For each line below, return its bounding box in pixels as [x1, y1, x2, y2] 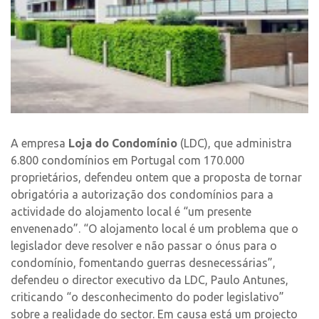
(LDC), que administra [177, 137, 292, 150]
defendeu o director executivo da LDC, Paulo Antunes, [11, 273, 288, 286]
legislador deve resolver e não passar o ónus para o [11, 239, 277, 252]
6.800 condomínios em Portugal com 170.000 [11, 154, 244, 167]
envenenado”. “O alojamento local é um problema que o [11, 222, 298, 235]
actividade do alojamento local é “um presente [11, 205, 251, 218]
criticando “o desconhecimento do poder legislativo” [11, 291, 284, 303]
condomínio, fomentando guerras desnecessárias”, [11, 256, 276, 269]
